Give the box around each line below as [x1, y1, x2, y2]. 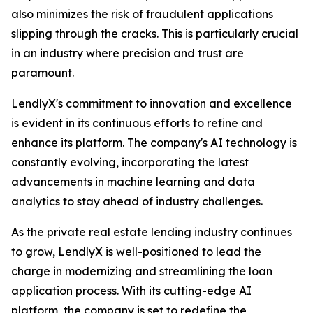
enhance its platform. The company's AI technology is [11, 136, 297, 150]
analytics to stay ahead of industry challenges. [11, 194, 263, 209]
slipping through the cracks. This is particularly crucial [11, 27, 298, 41]
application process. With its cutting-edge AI [11, 284, 252, 298]
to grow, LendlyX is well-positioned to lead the [11, 245, 261, 259]
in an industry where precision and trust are [11, 46, 244, 61]
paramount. [11, 66, 74, 80]
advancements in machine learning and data [11, 175, 255, 189]
